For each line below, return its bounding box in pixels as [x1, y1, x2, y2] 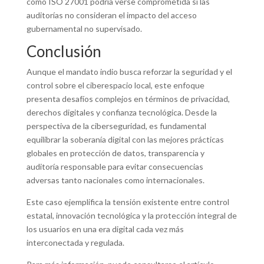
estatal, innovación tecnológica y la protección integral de [26, 210, 237, 220]
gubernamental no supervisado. [26, 24, 142, 34]
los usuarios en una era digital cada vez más [26, 224, 184, 234]
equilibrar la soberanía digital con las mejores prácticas [26, 134, 224, 144]
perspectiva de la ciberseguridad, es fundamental [26, 121, 206, 131]
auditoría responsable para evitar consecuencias [26, 161, 203, 171]
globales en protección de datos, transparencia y [26, 148, 204, 158]
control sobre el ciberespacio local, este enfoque [26, 80, 204, 90]
